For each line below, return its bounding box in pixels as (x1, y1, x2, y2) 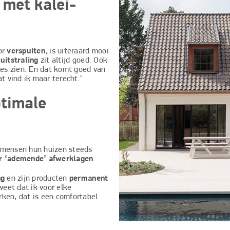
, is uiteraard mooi (45, 47, 109, 55)
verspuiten (7, 47, 45, 55)
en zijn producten (5, 174, 69, 183)
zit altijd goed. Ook (40, 56, 108, 65)
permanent (69, 174, 108, 183)
